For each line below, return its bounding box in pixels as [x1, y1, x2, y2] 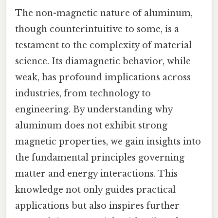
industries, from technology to [15, 88, 151, 99]
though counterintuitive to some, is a [15, 23, 179, 35]
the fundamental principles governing [15, 152, 184, 163]
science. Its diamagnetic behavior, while [15, 55, 191, 67]
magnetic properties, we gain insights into [15, 136, 201, 147]
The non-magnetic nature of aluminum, [15, 7, 193, 18]
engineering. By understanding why [15, 104, 173, 115]
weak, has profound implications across [15, 72, 191, 83]
